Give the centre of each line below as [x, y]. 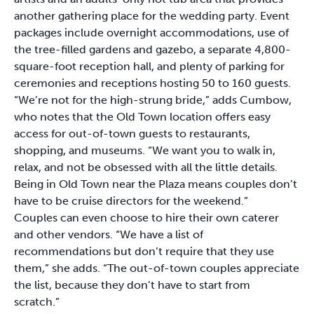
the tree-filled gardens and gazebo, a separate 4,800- [152, 49]
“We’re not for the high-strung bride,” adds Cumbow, [153, 100]
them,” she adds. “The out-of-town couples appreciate [157, 268]
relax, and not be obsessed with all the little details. [146, 167]
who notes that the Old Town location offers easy [142, 116]
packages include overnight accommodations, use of [151, 32]
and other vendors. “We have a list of [109, 234]
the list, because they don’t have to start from [132, 285]
